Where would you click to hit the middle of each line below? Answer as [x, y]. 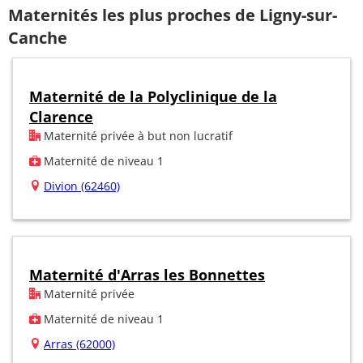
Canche [38, 38]
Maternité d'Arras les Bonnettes [147, 274]
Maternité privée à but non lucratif [137, 135]
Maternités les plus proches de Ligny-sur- [173, 15]
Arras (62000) [79, 344]
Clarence [61, 116]
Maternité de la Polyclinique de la [153, 96]
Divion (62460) [82, 186]
